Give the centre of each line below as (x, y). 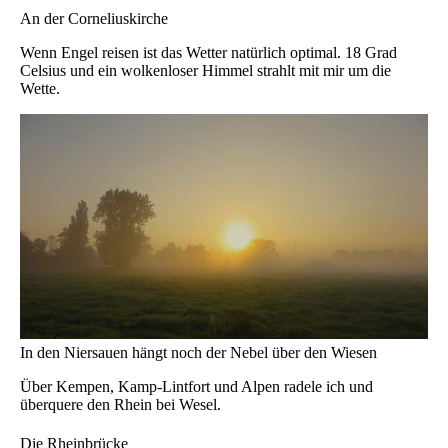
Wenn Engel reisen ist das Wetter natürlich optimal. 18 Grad (208, 52)
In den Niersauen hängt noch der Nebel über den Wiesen (198, 352)
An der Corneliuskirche (94, 18)
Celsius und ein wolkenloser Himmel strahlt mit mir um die (205, 70)
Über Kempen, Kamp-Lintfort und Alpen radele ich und (196, 386)
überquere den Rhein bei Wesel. (120, 404)
